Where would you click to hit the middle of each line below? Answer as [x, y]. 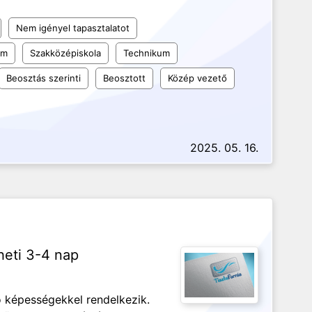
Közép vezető [197, 78]
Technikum [147, 53]
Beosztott [124, 78]
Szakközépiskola [65, 53]
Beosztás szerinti [44, 78]
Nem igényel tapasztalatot [73, 28]
